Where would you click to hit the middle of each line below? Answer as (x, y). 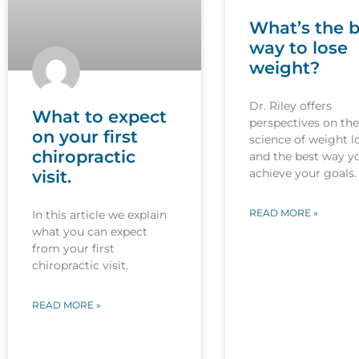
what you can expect (90, 231)
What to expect (99, 116)
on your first (85, 136)
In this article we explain (99, 214)
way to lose (298, 47)
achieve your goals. (303, 173)
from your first (73, 248)
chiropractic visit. (80, 265)
